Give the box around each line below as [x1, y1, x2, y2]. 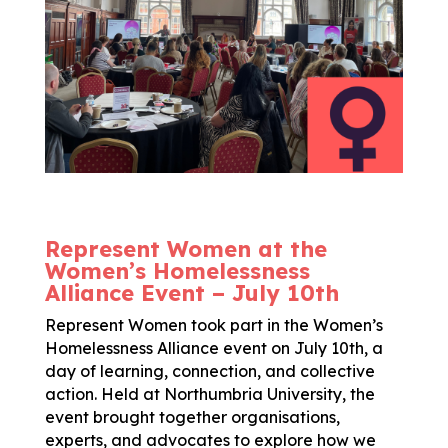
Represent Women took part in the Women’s [44, 314, 383, 335]
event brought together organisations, [44, 406, 340, 427]
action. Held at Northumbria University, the [44, 383, 375, 404]
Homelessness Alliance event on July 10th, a [44, 337, 383, 358]
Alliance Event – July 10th [44, 278, 339, 307]
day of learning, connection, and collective [44, 360, 375, 381]
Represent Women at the [44, 234, 327, 263]
